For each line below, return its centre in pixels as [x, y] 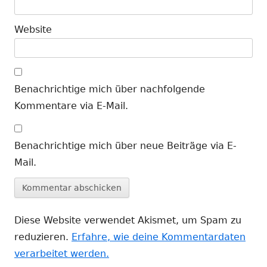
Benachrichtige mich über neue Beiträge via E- [125, 145]
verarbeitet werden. [62, 253]
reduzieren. [43, 237]
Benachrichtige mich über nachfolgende [110, 89]
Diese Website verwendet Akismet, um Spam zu [128, 220]
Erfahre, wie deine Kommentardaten [159, 237]
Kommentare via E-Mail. [71, 105]
